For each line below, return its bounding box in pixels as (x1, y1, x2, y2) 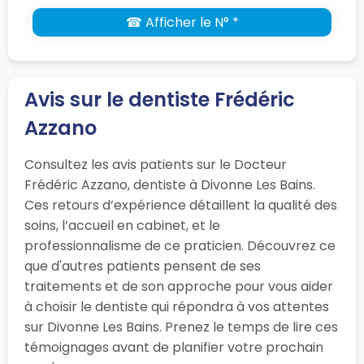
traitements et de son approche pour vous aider (24, 277, 333, 297)
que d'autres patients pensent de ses (24, 257, 261, 276)
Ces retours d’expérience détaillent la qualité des (24, 196, 337, 215)
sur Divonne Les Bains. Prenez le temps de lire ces (24, 318, 338, 337)
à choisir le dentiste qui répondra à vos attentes (24, 297, 329, 317)
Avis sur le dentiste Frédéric (24, 86, 295, 114)
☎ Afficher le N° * (125, 13, 239, 32)
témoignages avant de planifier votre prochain (24, 338, 323, 357)
